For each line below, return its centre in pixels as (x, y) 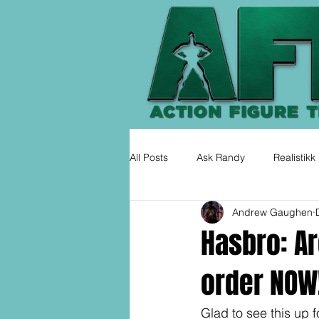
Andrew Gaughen (272, 212)
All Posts (149, 157)
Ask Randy (221, 157)
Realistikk (294, 157)
